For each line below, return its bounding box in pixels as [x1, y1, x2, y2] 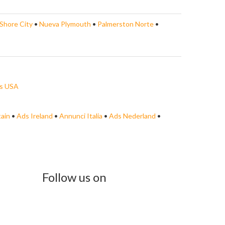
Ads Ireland [17, 111, 53, 120]
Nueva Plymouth [39, 19, 92, 28]
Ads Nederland [109, 111, 156, 120]
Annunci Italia [59, 111, 102, 120]
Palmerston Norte [97, 19, 155, 28]
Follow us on [42, 169, 106, 184]
